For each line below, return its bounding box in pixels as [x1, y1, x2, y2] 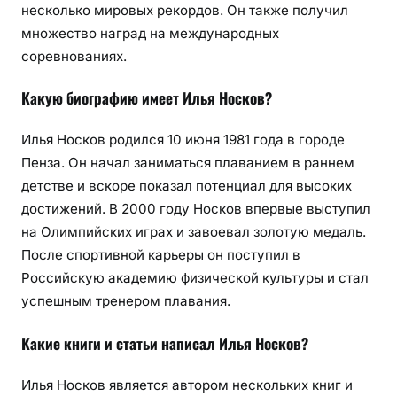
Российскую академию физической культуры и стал [21, 269, 369, 286]
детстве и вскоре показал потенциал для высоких [21, 177, 352, 194]
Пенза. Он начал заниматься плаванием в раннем [21, 154, 354, 171]
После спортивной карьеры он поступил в [21, 246, 300, 263]
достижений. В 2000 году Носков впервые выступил [21, 200, 370, 217]
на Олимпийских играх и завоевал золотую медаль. [21, 223, 366, 240]
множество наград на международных [21, 24, 279, 42]
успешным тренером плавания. [21, 292, 230, 309]
